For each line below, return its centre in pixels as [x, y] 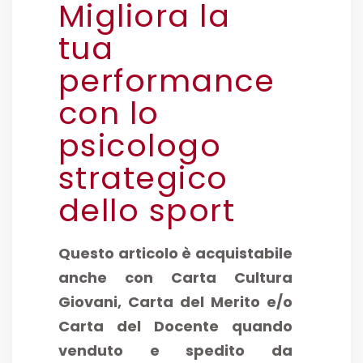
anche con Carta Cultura [175, 278]
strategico [143, 178]
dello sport [147, 211]
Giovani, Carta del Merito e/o [175, 302]
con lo [109, 113]
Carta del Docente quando [175, 327]
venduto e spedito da [175, 351]
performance [167, 81]
